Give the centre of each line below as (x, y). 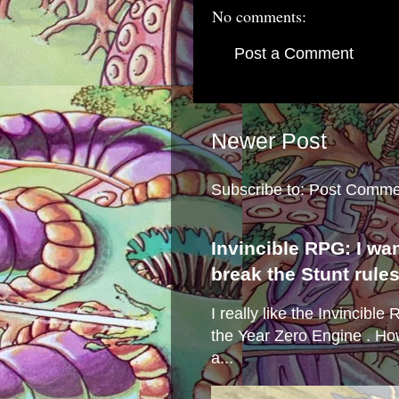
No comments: (259, 16)
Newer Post (269, 141)
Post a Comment (294, 53)
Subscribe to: (260, 190)
